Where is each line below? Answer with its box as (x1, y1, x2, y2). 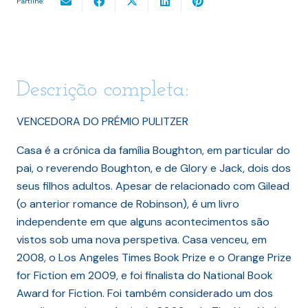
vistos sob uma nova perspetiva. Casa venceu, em (16, 232, 267, 247)
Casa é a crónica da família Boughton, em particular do (16, 143, 290, 158)
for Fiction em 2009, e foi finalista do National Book (16, 268, 273, 283)
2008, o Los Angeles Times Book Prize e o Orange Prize (16, 250, 291, 265)
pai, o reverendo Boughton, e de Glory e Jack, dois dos (16, 161, 291, 176)
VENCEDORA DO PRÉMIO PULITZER (16, 114, 188, 129)
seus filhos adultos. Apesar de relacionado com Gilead (16, 179, 289, 194)
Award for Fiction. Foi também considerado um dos (16, 286, 273, 301)
